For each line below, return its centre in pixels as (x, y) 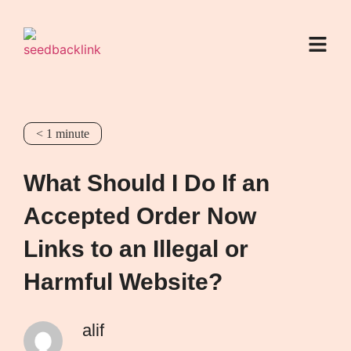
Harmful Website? (123, 282)
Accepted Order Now (140, 216)
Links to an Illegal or (136, 249)
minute (72, 134)
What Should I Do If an (147, 183)
